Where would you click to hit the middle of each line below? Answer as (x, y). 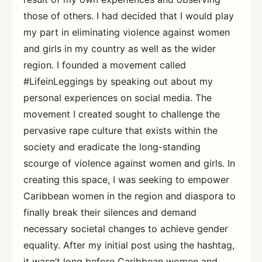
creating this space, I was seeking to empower (126, 180)
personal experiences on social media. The (118, 98)
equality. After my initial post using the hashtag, (129, 245)
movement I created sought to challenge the (122, 114)
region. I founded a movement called (105, 65)
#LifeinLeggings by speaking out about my (118, 82)
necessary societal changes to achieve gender (126, 229)
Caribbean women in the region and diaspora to (130, 196)
